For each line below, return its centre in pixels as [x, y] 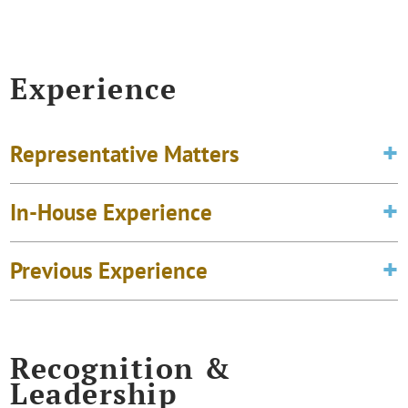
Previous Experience [109, 270]
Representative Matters [125, 153]
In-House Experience [112, 212]
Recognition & [121, 367]
